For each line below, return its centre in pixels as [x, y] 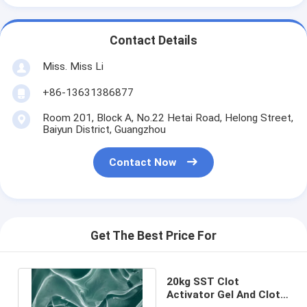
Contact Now [143, 163]
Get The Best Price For [153, 236]
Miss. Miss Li [73, 66]
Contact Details [153, 41]
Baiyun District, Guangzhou [104, 129]
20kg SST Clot [203, 281]
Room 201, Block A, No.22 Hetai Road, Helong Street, [168, 118]
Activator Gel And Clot [224, 294]
